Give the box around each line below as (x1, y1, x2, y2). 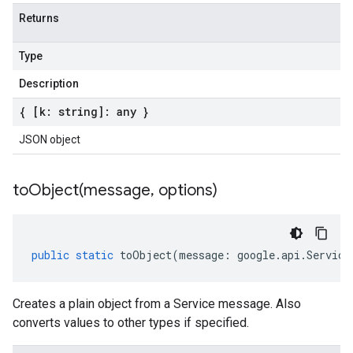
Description (19, 77, 79, 90)
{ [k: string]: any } (19, 104, 149, 119)
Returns (19, 12, 59, 24)
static (76, 247, 113, 262)
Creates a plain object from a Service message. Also (13, 296, 301, 311)
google (237, 247, 275, 262)
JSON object (19, 133, 80, 146)
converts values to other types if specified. (13, 315, 249, 330)
